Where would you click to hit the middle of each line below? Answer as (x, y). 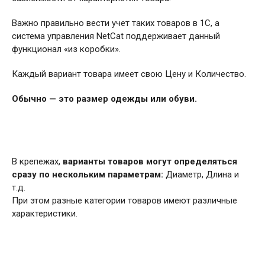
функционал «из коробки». (66, 49)
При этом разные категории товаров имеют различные (125, 201)
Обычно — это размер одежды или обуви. (104, 99)
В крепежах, (37, 161)
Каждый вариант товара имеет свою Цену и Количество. (129, 74)
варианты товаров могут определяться (150, 161)
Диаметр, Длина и (201, 174)
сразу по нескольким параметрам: (88, 174)
